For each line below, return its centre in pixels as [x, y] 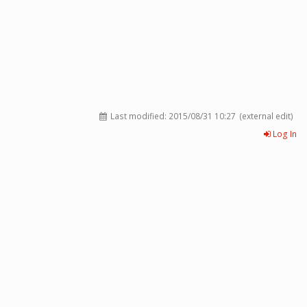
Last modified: [138, 116]
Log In [284, 134]
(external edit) [266, 116]
